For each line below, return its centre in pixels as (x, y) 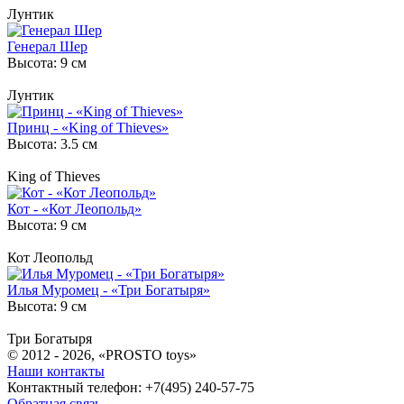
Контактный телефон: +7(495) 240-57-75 (131, 387)
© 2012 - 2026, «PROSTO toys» (102, 354)
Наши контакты (56, 371)
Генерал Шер (47, 46)
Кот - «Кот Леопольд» (74, 208)
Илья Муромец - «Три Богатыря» (109, 289)
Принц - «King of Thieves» (88, 127)
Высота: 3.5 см (52, 143)
